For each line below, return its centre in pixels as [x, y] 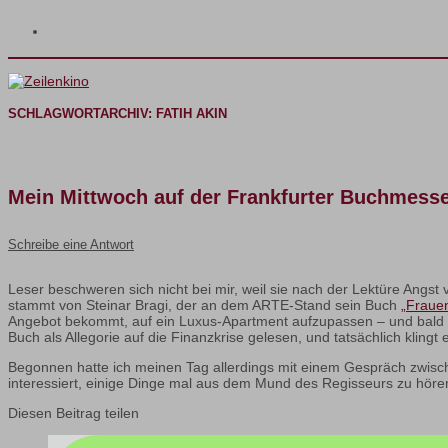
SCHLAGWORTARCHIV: [82, 113]
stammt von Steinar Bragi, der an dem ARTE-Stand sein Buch [204, 305]
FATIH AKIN [191, 113]
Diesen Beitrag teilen [73, 413]
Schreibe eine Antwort [71, 245]
